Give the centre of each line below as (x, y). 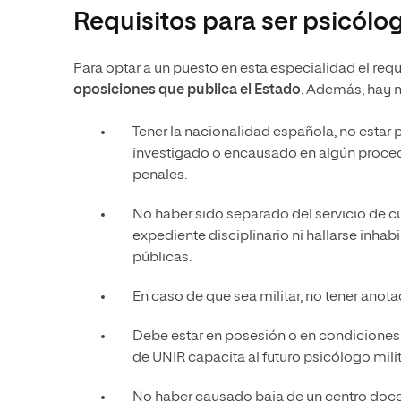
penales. (160, 175)
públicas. (162, 257)
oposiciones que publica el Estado (187, 90)
